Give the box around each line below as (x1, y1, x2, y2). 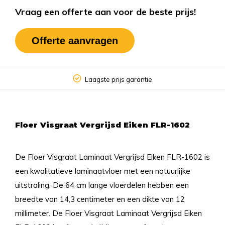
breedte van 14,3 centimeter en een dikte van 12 (15, 194, 185, 204)
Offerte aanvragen (32, 35, 118, 46)
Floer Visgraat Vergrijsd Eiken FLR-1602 (15, 120, 190, 130)
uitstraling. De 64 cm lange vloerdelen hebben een (15, 180, 189, 190)
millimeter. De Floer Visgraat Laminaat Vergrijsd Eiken (15, 208, 202, 218)
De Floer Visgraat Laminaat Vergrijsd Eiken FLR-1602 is (15, 152, 210, 162)
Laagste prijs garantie (85, 75, 152, 83)
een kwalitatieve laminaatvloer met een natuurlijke (15, 166, 190, 176)
